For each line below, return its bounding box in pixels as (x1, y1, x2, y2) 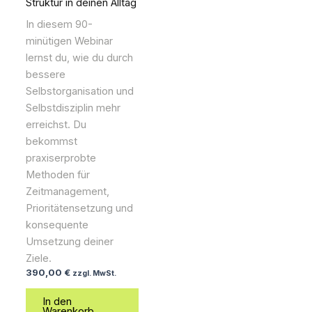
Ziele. (26, 252, 52, 265)
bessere (26, 68, 66, 81)
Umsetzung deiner (26, 235, 114, 249)
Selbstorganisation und (26, 85, 134, 98)
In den (42, 295, 72, 308)
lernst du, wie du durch (26, 52, 134, 65)
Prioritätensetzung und (26, 202, 134, 215)
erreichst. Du (26, 118, 87, 132)
